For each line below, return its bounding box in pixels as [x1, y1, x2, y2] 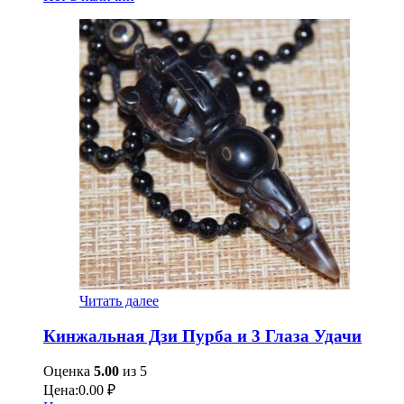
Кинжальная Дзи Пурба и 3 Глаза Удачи [43, 326, 362, 346]
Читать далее [79, 293, 159, 309]
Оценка [43, 363, 94, 379]
